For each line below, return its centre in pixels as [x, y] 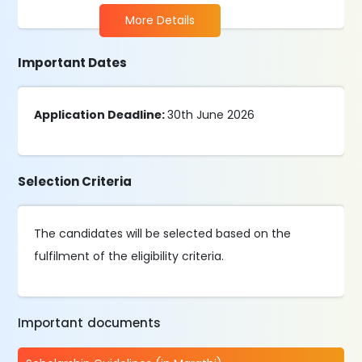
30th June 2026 [211, 115]
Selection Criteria [75, 181]
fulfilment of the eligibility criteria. [129, 256]
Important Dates [73, 63]
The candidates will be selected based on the [163, 234]
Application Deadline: [101, 115]
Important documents [90, 323]
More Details [160, 20]
